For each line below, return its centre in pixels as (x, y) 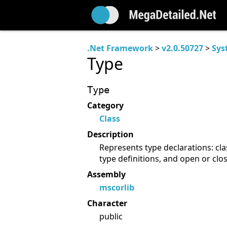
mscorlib (117, 188)
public (111, 216)
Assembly (106, 174)
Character (107, 203)
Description (110, 134)
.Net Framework (120, 48)
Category (105, 106)
